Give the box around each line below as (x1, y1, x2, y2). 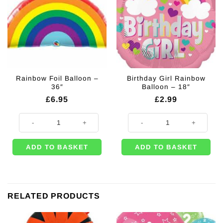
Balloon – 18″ (142, 83, 190, 91)
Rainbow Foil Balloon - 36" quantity (18, 113, 117, 120)
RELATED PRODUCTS (7, 192, 100, 201)
